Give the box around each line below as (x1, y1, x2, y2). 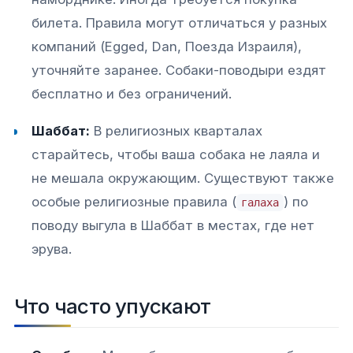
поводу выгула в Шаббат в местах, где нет (32, 217, 315, 233)
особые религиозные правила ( (32, 193, 237, 210)
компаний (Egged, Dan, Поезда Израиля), (32, 39, 303, 55)
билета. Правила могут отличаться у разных (32, 15, 328, 32)
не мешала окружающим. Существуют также (32, 169, 335, 186)
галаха (241, 195, 280, 209)
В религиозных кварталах (90, 122, 263, 139)
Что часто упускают (14, 294, 211, 319)
